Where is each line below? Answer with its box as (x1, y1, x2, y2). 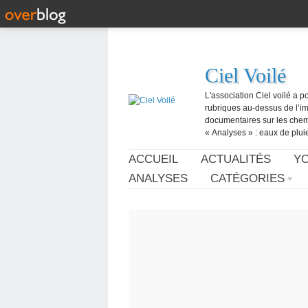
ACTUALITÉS (201, 153, 271, 166)
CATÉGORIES (210, 172, 285, 185)
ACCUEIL (129, 153, 178, 166)
